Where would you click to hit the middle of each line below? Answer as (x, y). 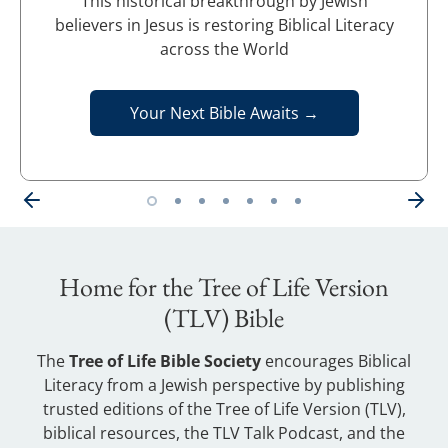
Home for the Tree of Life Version (224, 287)
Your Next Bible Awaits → (224, 113)
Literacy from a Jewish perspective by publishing (224, 385)
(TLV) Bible (224, 318)
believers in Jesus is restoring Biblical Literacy (224, 25)
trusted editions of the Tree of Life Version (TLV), (224, 409)
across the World (224, 49)
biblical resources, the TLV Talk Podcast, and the (224, 433)
